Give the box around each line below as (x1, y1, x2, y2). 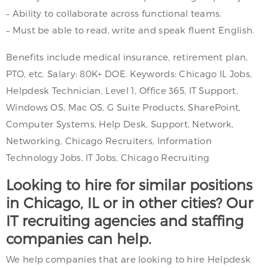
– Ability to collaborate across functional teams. (6, 7, 222, 19)
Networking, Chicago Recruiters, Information (6, 135, 212, 146)
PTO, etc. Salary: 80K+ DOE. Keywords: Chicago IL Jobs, (6, 68, 252, 79)
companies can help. (6, 229, 151, 247)
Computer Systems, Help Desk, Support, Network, (6, 118, 234, 129)
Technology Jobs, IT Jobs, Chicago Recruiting (6, 151, 210, 163)
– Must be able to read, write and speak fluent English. (6, 24, 255, 35)
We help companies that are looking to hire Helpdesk (6, 253, 251, 264)
